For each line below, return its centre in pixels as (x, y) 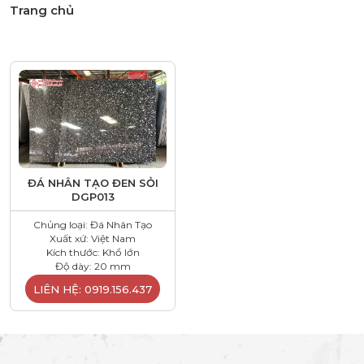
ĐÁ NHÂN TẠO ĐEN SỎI (93, 183)
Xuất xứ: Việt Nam (93, 239)
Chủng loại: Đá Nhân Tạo (93, 225)
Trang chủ (42, 10)
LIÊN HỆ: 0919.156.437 (93, 289)
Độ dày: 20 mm (93, 266)
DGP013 (93, 197)
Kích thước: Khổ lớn (93, 253)
